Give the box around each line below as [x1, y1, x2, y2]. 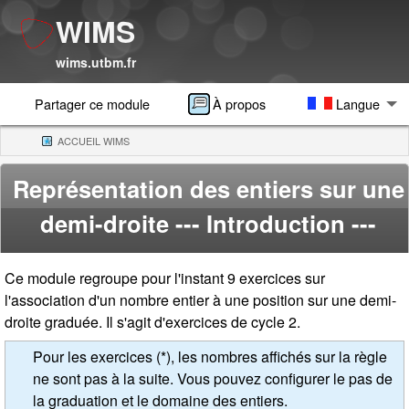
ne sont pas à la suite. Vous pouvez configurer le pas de [33, 368, 393, 390]
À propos [213, 94, 266, 114]
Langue [332, 94, 380, 114]
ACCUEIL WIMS [57, 133, 130, 149]
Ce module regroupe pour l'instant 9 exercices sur [5, 267, 325, 289]
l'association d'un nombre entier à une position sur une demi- [5, 289, 396, 311]
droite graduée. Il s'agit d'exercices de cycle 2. [5, 311, 300, 333]
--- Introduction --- [175, 206, 376, 241]
